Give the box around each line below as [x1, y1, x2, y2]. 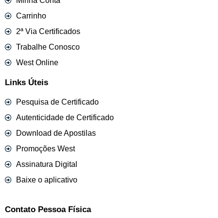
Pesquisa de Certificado [16, 97, 99, 106]
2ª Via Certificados [16, 27, 80, 36]
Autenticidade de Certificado [16, 113, 114, 122]
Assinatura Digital [16, 160, 77, 168]
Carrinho [16, 11, 46, 20]
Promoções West [16, 144, 75, 153]
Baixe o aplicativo [16, 175, 77, 184]
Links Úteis [5, 77, 48, 87]
